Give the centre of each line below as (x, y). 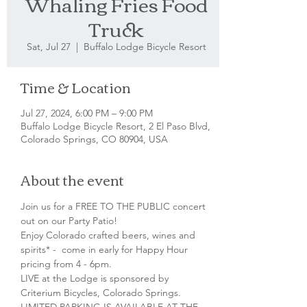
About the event (72, 179)
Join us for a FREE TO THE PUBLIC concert (114, 206)
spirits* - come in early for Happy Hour (106, 249)
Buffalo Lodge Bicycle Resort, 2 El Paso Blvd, (115, 126)
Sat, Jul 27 (49, 47)
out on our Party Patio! (69, 221)
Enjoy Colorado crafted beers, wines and (109, 235)
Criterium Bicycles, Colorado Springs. (101, 293)
